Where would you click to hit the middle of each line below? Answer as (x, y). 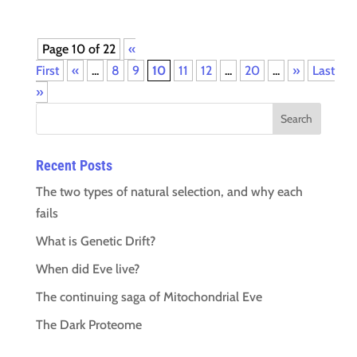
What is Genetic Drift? (95, 241)
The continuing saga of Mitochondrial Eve (149, 296)
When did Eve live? (87, 269)
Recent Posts (74, 165)
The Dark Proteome (88, 324)
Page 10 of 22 (78, 49)
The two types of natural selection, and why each (169, 191)
